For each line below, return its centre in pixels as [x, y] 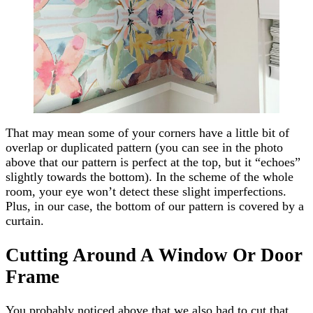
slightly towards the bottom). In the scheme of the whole [150, 177]
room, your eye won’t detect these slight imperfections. [146, 192]
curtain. [25, 221]
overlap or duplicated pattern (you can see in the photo [144, 148]
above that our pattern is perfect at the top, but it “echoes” [153, 162]
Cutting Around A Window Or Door [154, 255]
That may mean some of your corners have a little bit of [147, 133]
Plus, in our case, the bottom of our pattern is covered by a [155, 206]
